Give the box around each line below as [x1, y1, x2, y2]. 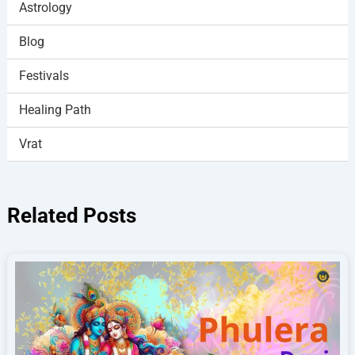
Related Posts [6, 204, 136, 228]
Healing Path [18, 102, 91, 118]
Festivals [18, 68, 69, 84]
